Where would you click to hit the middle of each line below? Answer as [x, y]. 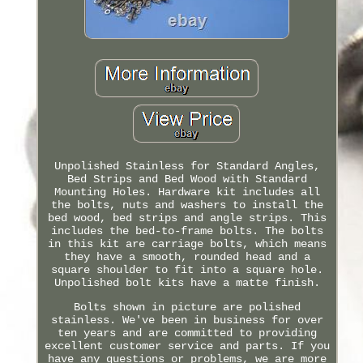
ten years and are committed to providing [187, 333]
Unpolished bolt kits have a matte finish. [187, 282]
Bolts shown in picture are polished [187, 307]
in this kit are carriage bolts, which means [187, 243]
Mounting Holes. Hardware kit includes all [187, 192]
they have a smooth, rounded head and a [187, 256]
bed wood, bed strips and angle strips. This [187, 218]
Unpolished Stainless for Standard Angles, [187, 166]
